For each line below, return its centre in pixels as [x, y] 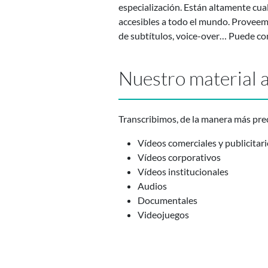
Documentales [167, 200]
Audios [152, 186]
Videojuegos [163, 215]
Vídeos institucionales [183, 172]
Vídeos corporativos [179, 157]
